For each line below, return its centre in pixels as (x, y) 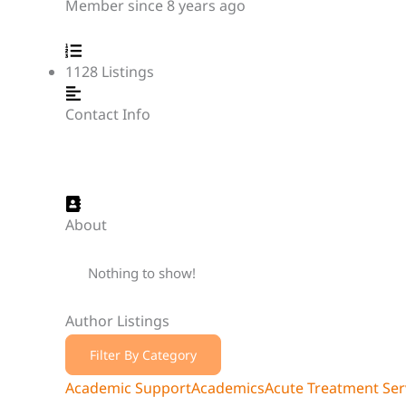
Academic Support (128, 387)
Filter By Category (143, 354)
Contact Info (108, 114)
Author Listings (117, 320)
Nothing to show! (142, 272)
